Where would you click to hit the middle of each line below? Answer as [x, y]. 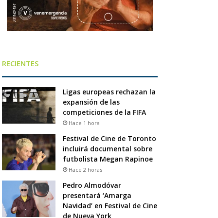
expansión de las [91, 102]
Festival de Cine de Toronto [109, 138]
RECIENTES [20, 63]
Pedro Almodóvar [92, 185]
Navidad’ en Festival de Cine [110, 205]
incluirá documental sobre [107, 148]
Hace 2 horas [85, 169]
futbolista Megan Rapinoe [109, 159]
